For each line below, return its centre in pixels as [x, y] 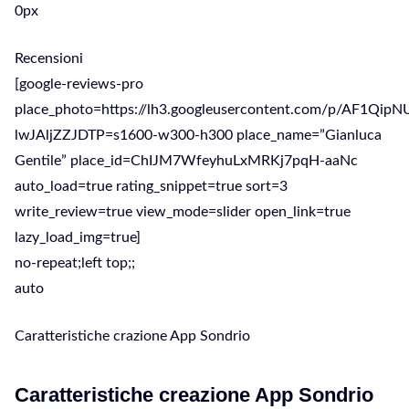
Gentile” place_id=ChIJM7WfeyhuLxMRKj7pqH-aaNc [186, 161]
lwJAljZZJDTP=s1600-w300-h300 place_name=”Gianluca [198, 135]
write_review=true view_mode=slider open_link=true [183, 212]
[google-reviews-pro [79, 84]
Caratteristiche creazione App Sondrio [194, 395]
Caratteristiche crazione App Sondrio [132, 336]
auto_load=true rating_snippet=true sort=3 [151, 186]
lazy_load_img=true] [78, 237]
